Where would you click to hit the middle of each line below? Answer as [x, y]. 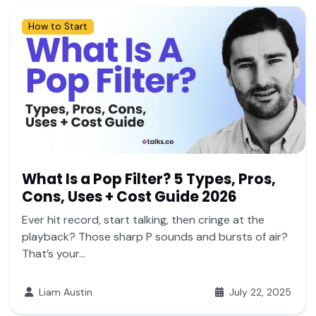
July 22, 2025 [259, 292]
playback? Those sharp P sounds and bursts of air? [155, 237]
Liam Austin [64, 292]
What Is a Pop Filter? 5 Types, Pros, [149, 180]
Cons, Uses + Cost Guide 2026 [129, 197]
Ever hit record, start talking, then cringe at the [143, 220]
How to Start [57, 27]
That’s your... [54, 254]
